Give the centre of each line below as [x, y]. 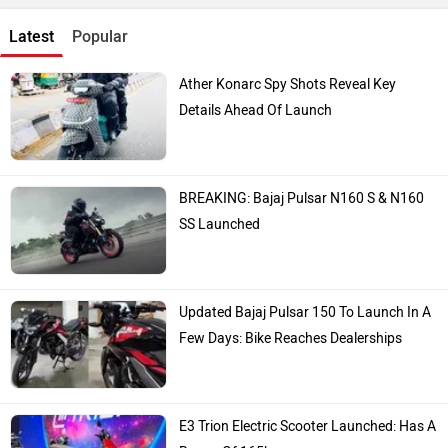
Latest [31, 26]
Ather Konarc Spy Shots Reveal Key [288, 74]
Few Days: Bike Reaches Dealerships [291, 329]
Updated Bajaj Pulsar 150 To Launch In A [305, 303]
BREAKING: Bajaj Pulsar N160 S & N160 [302, 189]
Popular [100, 26]
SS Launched [220, 215]
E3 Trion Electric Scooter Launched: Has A [308, 417]
